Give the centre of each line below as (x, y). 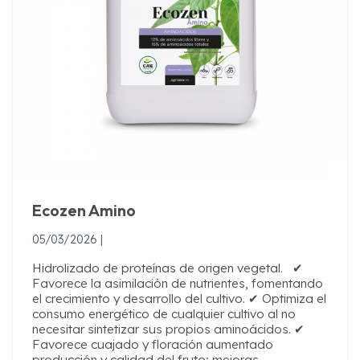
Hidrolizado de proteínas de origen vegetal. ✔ (168, 268)
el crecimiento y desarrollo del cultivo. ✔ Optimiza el (179, 298)
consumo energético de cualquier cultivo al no (164, 313)
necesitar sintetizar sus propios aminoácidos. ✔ (168, 329)
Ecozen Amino (84, 210)
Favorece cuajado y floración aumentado (153, 344)
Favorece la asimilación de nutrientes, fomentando (178, 283)
